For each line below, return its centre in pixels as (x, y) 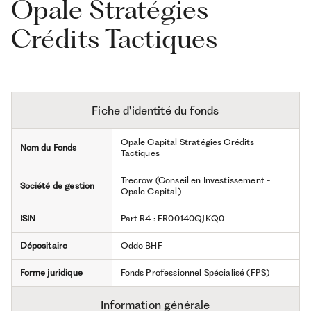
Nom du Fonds (48, 147)
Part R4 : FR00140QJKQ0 (172, 218)
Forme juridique (51, 272)
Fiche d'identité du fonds (155, 110)
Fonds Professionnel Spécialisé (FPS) (195, 272)
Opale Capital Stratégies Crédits (187, 142)
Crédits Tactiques (114, 38)
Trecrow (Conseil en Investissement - (195, 180)
